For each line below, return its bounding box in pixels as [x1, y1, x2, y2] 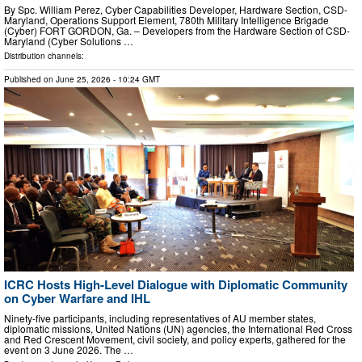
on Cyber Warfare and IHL [4, 288, 150, 307]
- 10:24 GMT [111, 74, 160, 86]
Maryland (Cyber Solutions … [4, 34, 133, 48]
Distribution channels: [4, 50, 84, 62]
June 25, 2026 [56, 74, 111, 86]
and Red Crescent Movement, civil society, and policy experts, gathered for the [4, 332, 346, 347]
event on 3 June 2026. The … [4, 343, 133, 357]
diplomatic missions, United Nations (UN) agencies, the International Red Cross [4, 322, 352, 336]
